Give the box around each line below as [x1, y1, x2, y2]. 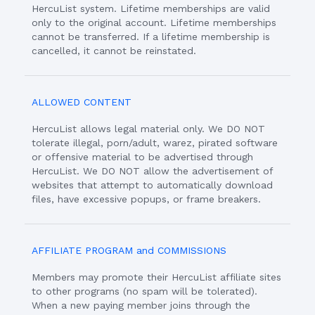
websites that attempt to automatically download [32, 179, 273, 191]
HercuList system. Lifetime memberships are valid [32, 3, 270, 14]
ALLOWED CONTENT [32, 96, 131, 108]
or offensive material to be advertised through [32, 151, 253, 162]
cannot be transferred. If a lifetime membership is [32, 31, 270, 42]
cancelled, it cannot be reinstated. [32, 45, 196, 56]
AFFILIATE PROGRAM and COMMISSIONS [32, 245, 226, 256]
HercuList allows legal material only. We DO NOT [32, 123, 265, 134]
